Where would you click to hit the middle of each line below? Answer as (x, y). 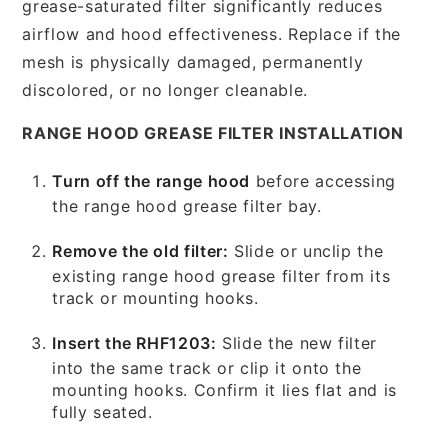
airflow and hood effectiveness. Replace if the (211, 33)
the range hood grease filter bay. (187, 205)
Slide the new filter (297, 342)
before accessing (323, 180)
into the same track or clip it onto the (207, 367)
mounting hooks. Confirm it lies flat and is (224, 389)
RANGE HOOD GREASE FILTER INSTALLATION (213, 132)
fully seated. (102, 411)
